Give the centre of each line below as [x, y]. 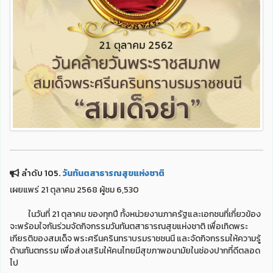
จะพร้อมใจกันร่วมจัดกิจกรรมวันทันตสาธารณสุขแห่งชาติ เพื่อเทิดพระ [129, 226]
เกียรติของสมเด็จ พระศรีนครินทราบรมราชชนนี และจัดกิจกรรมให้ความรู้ [135, 239]
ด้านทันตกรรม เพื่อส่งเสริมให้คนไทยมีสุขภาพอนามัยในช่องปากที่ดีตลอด [135, 251]
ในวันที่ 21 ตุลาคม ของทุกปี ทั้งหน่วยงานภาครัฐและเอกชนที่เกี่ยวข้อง [135, 214]
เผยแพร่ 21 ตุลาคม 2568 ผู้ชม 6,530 [74, 190]
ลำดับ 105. [41, 173]
